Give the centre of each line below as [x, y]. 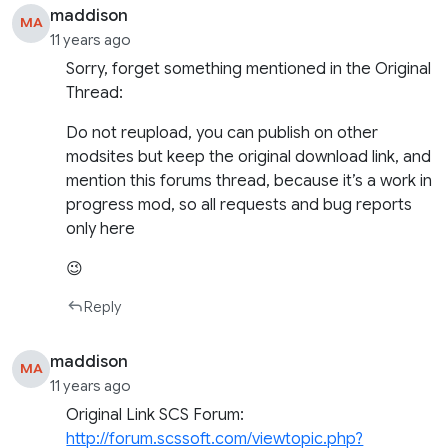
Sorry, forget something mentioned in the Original [249, 69]
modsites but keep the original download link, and [249, 157]
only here [101, 229]
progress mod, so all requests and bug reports [239, 205]
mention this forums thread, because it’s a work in [249, 181]
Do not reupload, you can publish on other [222, 133]
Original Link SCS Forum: [155, 414]
